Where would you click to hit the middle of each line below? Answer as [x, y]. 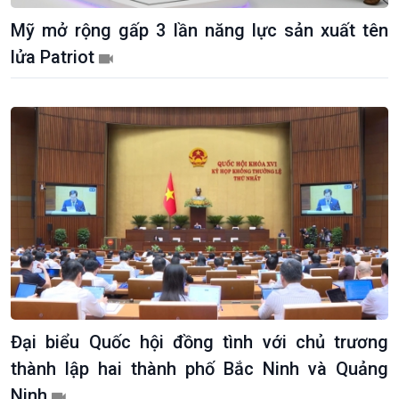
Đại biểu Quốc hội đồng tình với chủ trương [199, 342]
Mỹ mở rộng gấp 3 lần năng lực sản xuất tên [199, 31]
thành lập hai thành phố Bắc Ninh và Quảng [199, 368]
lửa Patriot [55, 57]
